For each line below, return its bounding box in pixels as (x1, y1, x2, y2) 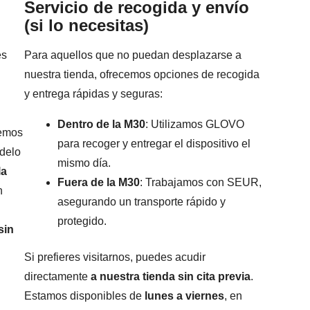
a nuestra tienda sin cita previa (91, 271, 251, 283)
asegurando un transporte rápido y (57, 196, 226, 208)
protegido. (57, 215, 107, 228)
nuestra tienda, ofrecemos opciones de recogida (24, 69, 260, 81)
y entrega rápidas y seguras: (24, 88, 163, 100)
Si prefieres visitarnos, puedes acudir (24, 251, 206, 264)
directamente (24, 271, 91, 283)
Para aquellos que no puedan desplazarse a (24, 49, 242, 62)
